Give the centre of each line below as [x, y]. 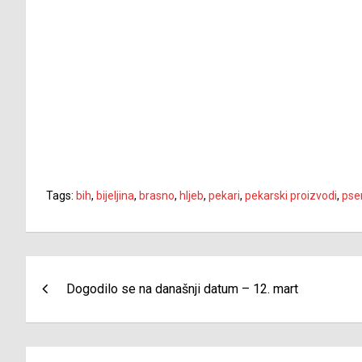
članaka [70, 305]
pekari [224, 196]
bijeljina [115, 196]
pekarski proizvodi [291, 196]
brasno [157, 196]
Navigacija [85, 272]
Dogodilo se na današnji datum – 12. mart [182, 289]
